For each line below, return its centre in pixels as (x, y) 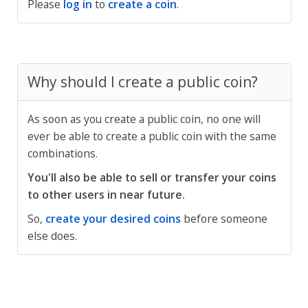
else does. (52, 236)
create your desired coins (113, 219)
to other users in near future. (106, 195)
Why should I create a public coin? (142, 82)
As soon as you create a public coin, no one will (144, 119)
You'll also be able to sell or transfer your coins (152, 177)
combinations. (62, 153)
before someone (224, 219)
